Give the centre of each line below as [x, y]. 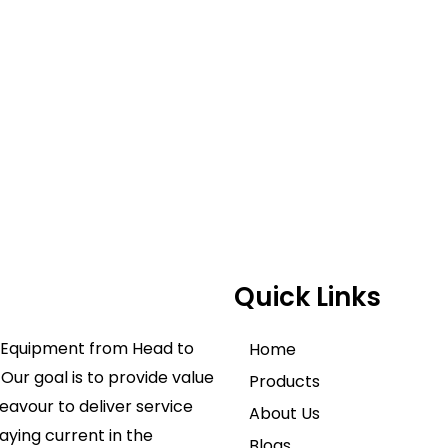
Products [284, 382]
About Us [284, 414]
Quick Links [307, 297]
